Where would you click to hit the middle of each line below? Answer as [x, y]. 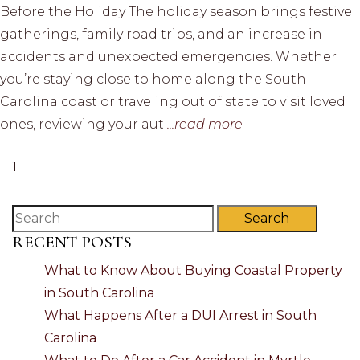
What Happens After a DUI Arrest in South [180, 315]
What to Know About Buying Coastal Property [193, 270]
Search [267, 218]
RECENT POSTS [72, 242]
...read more [205, 124]
